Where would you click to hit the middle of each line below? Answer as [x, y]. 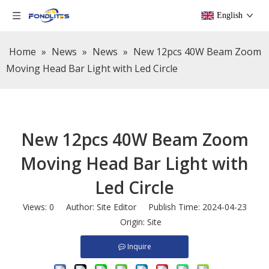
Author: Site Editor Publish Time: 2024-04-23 [150, 207]
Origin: [127, 222]
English [230, 15]
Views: [36, 207]
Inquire [139, 246]
